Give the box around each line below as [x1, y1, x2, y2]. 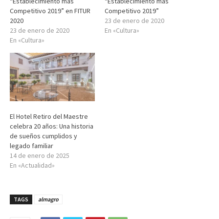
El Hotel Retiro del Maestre [10, 112, 88, 121]
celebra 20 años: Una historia [10, 122, 93, 131]
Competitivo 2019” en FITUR [10, 6, 90, 15]
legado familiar [10, 141, 53, 151]
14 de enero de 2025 [10, 151, 69, 160]
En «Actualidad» [10, 161, 55, 170]
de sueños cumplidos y [10, 131, 77, 141]
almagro [38, 196, 59, 203]
